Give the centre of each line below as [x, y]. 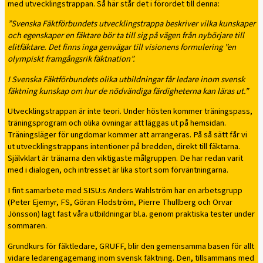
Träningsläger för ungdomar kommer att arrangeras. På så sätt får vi [127, 135]
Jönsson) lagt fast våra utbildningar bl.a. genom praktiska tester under [131, 214]
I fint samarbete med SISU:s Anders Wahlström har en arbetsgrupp [125, 190]
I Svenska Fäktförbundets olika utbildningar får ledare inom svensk [126, 79]
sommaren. [27, 225]
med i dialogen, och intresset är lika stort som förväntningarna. [118, 170]
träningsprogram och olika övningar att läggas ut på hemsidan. [117, 123]
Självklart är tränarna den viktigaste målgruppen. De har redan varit [125, 159]
